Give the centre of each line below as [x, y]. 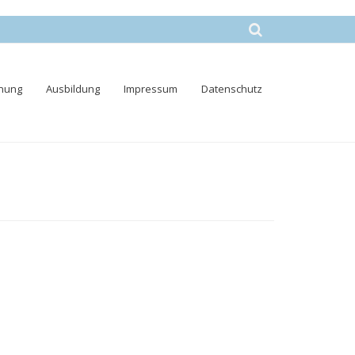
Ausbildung [73, 89]
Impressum [151, 89]
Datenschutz [232, 89]
